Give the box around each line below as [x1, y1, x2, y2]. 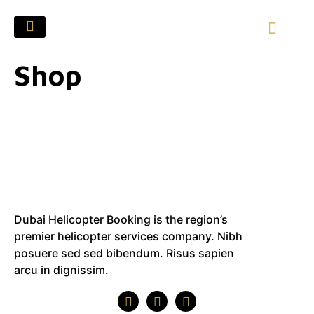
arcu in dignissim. [14, 263, 109, 278]
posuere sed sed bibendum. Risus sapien [14, 246, 234, 261]
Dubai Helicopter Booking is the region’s [14, 212, 228, 227]
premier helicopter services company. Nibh [14, 229, 243, 244]
